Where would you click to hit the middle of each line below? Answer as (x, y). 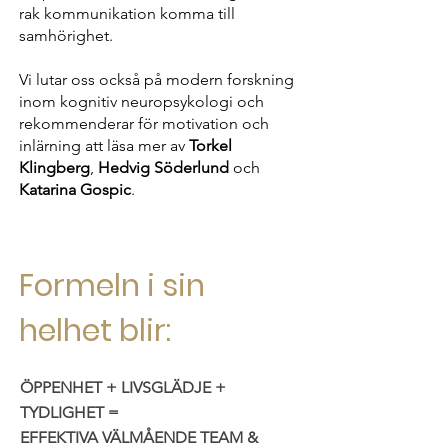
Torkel (210, 145)
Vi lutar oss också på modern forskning (156, 79)
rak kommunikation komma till (127, 13)
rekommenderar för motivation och (144, 123)
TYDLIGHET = (69, 412)
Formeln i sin (112, 286)
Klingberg (54, 167)
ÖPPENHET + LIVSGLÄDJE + (123, 387)
